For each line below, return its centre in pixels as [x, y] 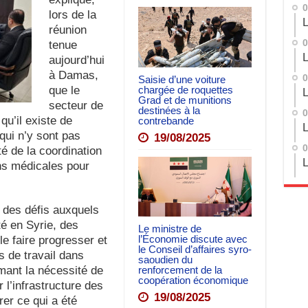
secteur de [76, 106]
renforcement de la [180, 270]
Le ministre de [169, 229]
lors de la [72, 15]
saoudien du [165, 260]
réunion [67, 30]
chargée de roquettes [185, 89]
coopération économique [193, 280]
